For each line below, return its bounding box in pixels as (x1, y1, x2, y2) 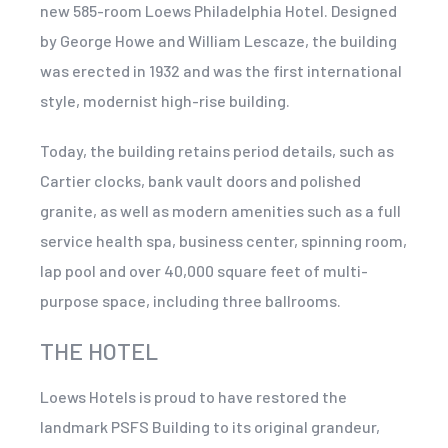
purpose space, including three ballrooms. (40, 290, 341, 310)
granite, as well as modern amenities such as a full (40, 200, 401, 220)
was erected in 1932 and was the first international (40, 60, 402, 80)
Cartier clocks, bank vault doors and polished (40, 170, 361, 190)
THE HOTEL (40, 336, 158, 365)
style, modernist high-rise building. (40, 90, 290, 110)
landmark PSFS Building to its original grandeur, (40, 416, 380, 436)
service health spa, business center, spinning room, (40, 230, 407, 250)
